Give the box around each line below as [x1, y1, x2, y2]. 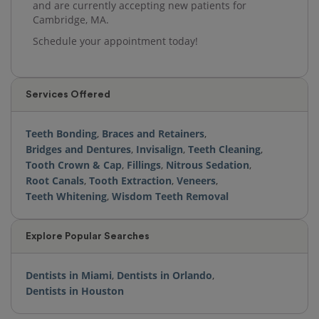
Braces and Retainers [102, 126, 204, 140]
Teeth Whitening [26, 189, 107, 203]
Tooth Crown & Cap [26, 157, 122, 172]
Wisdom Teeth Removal [112, 189, 229, 203]
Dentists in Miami [26, 268, 112, 282]
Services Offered [26, 89, 110, 100]
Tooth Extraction [89, 173, 172, 187]
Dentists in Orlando [117, 268, 212, 282]
